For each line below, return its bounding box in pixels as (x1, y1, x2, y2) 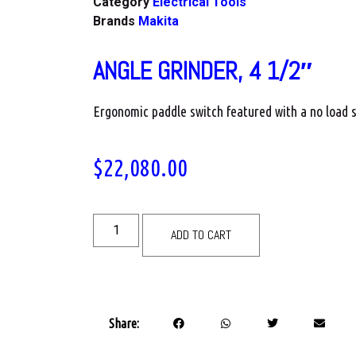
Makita (138, 13, 179, 29)
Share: (109, 316, 139, 331)
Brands (93, 13, 138, 29)
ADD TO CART (171, 226, 232, 243)
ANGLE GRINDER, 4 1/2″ (93, 55, 312, 87)
